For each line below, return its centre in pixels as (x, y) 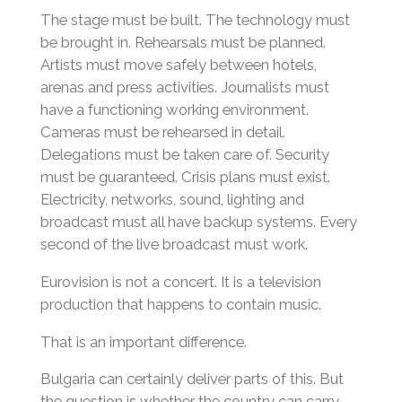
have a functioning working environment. (174, 110)
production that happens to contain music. (180, 305)
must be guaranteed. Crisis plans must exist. (185, 177)
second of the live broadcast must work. (174, 245)
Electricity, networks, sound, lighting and (172, 200)
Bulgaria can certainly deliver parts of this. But (192, 379)
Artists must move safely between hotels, (178, 65)
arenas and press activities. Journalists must (184, 87)
